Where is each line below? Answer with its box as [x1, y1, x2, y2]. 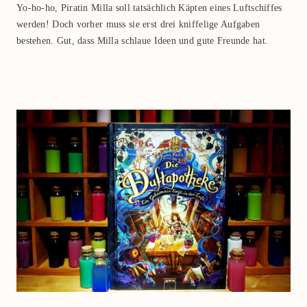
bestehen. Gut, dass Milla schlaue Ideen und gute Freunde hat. [16, 36, 269, 47]
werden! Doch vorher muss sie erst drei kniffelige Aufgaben [16, 19, 260, 30]
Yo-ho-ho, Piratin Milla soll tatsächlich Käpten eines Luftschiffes [16, 3, 282, 14]
